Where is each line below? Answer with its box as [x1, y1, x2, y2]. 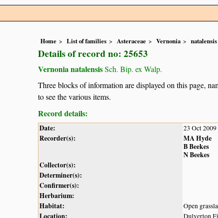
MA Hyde [183, 133, 212, 143]
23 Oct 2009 [183, 123, 217, 132]
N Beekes [183, 149, 209, 160]
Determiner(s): [39, 170, 82, 180]
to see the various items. [38, 91, 111, 102]
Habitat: [39, 200, 65, 211]
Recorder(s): [39, 133, 76, 143]
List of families [67, 36, 107, 46]
